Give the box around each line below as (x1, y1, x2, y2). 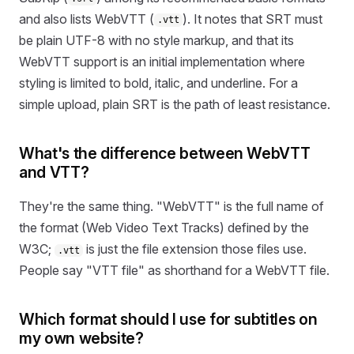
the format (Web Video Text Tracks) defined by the (19, 220, 309, 235)
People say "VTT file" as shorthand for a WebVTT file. (19, 262, 330, 278)
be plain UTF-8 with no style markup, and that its (19, 32, 294, 48)
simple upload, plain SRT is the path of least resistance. (19, 96, 330, 112)
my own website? (19, 329, 144, 348)
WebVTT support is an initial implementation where (19, 53, 305, 70)
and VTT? (19, 162, 89, 182)
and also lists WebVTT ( (19, 10, 154, 27)
